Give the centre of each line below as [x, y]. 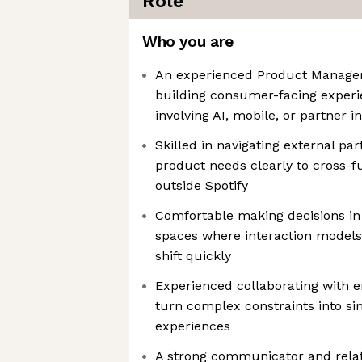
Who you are [188, 42]
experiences [193, 326]
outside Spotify [202, 185]
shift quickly [193, 256]
